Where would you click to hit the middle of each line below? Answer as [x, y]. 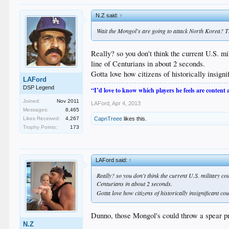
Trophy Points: [40, 127]
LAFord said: [112, 160]
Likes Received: [42, 118]
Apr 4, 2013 [127, 103]
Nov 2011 [68, 101]
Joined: [32, 101]
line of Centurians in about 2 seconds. [148, 63]
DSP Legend [39, 87]
